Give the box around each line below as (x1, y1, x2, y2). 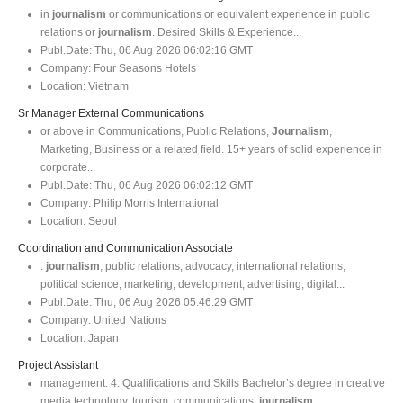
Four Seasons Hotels (91, 61, 196, 75)
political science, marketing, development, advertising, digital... (40, 277, 345, 291)
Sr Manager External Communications (18, 106, 204, 120)
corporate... (40, 160, 95, 174)
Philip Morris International (91, 196, 219, 210)
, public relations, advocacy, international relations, (100, 259, 345, 273)
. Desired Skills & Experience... (152, 25, 301, 39)
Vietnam (85, 79, 129, 93)
